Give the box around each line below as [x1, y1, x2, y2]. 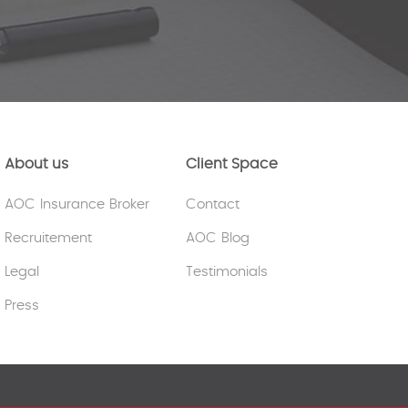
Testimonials [185, 265, 268, 279]
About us [4, 157, 68, 171]
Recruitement [4, 231, 92, 245]
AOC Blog [185, 231, 250, 245]
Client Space [185, 157, 278, 171]
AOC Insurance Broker [4, 198, 149, 211]
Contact [185, 198, 240, 211]
